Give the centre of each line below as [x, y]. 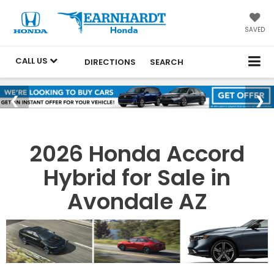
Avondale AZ [137, 202]
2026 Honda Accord [137, 154]
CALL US [32, 61]
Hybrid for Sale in [137, 178]
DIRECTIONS [110, 62]
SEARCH [167, 62]
